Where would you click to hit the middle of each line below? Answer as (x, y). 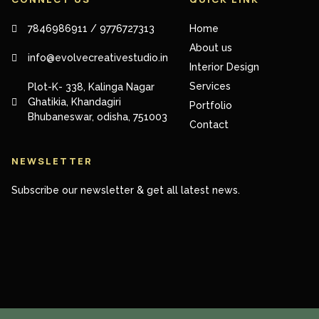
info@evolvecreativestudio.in (98, 58)
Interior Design (224, 67)
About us (210, 48)
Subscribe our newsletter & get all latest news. (126, 190)
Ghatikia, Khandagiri (74, 102)
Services (210, 87)
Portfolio (210, 106)
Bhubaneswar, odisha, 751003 (97, 117)
